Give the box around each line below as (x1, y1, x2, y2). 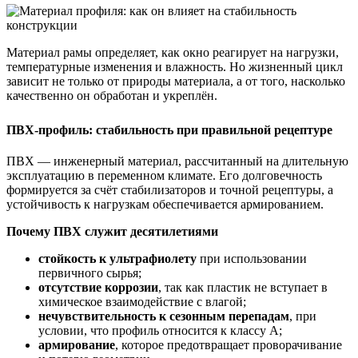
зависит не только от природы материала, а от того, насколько (6, 74, 345, 88)
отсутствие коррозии (38, 280, 158, 295)
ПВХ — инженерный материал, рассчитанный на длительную (6, 154, 348, 169)
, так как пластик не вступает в (158, 280, 328, 295)
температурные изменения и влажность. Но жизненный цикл (6, 59, 343, 74)
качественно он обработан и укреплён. (6, 88, 217, 102)
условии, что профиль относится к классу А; (38, 324, 282, 338)
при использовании (197, 252, 307, 266)
